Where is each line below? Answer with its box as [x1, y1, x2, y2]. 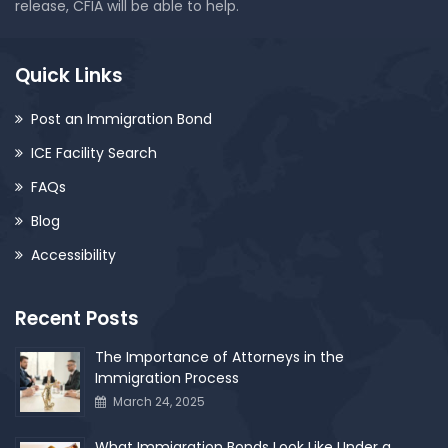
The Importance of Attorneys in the [95, 347, 344, 368]
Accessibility [31, 245, 116, 266]
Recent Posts [15, 305, 139, 333]
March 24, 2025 [113, 393, 205, 411]
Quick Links [15, 62, 123, 90]
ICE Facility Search [31, 143, 157, 164]
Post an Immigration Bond [31, 109, 212, 130]
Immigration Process [95, 368, 239, 389]
